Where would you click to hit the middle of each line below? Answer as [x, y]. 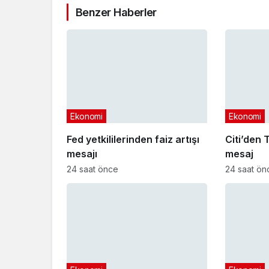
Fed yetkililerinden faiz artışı [133, 139]
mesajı [82, 153]
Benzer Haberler [116, 12]
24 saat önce [92, 169]
